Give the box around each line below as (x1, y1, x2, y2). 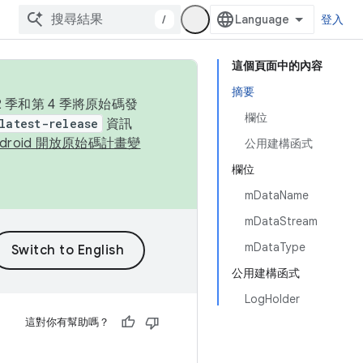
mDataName (245, 188, 309, 203)
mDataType (245, 240, 305, 254)
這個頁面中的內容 (232, 58, 322, 73)
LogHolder (245, 292, 300, 306)
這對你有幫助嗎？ (25, 315, 109, 329)
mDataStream (245, 214, 318, 228)
